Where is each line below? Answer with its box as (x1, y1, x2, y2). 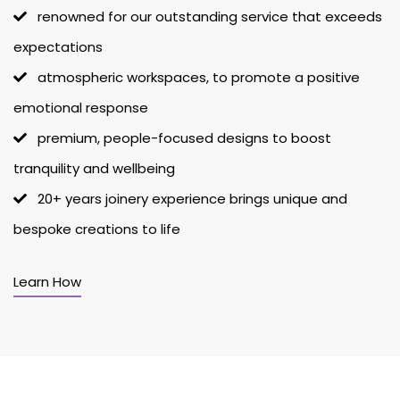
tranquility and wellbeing (13, 159, 175, 179)
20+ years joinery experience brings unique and (27, 189, 347, 209)
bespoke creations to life (13, 220, 180, 239)
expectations (13, 37, 103, 57)
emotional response (13, 98, 148, 118)
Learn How (13, 272, 81, 292)
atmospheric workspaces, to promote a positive (27, 68, 360, 87)
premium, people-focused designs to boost (27, 129, 331, 148)
